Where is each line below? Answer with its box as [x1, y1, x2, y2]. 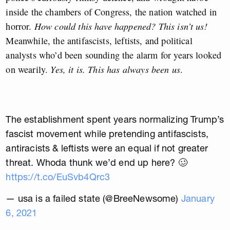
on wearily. [6, 63, 51, 76]
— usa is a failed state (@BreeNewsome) [6, 193, 181, 205]
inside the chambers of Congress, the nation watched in [6, 6, 217, 18]
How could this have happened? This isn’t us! [31, 20, 207, 33]
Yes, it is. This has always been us [50, 63, 181, 76]
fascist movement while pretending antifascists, [6, 128, 209, 140]
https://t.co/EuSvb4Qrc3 [6, 171, 110, 183]
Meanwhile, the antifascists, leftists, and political [6, 34, 193, 47]
